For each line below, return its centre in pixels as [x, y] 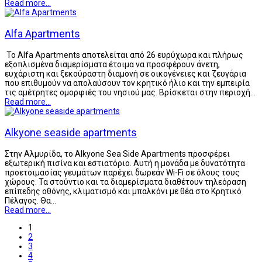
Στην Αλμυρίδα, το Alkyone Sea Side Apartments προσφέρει [117, 154]
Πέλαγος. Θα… [30, 200]
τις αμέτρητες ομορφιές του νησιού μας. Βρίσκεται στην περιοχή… [130, 92]
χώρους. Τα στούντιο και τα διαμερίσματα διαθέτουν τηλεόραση [125, 182]
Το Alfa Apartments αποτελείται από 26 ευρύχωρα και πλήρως [124, 55]
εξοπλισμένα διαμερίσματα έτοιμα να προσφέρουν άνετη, [112, 64]
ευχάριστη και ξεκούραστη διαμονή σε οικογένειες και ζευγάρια [125, 73]
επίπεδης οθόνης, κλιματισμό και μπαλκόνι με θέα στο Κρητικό [123, 191]
